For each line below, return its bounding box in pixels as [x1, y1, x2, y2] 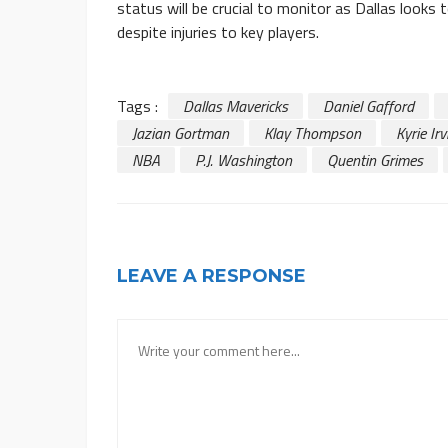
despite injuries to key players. [117, 20, 319, 45]
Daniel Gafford [323, 94, 414, 119]
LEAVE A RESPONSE [117, 265, 306, 288]
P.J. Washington [195, 148, 292, 173]
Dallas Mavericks [183, 94, 288, 119]
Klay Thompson [264, 121, 361, 146]
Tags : [117, 94, 158, 119]
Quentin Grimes [327, 148, 423, 173]
